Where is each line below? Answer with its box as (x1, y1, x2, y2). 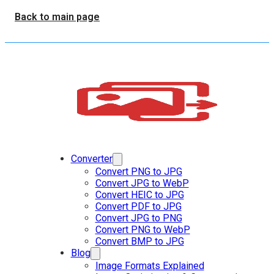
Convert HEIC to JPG (95, 189, 184, 201)
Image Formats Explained (95, 260, 204, 272)
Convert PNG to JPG (95, 166, 182, 178)
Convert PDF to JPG (95, 201, 182, 213)
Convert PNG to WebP (95, 224, 190, 236)
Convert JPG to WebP (95, 177, 189, 190)
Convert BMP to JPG (95, 235, 184, 248)
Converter (70, 153, 113, 165)
